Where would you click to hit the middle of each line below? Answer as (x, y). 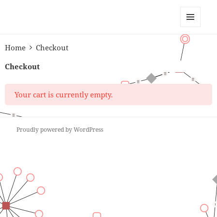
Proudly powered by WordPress (60, 130)
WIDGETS (194, 47)
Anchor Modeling (62, 14)
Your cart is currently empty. (64, 94)
